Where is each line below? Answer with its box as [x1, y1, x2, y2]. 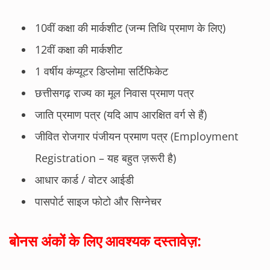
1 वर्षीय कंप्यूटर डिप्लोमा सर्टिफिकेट [35, 64, 168, 78]
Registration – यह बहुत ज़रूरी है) [35, 151, 176, 165]
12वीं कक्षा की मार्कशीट [35, 42, 122, 57]
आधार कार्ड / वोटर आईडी [35, 172, 134, 187]
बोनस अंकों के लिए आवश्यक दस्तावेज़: [9, 231, 201, 251]
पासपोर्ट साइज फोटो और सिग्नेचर [35, 194, 162, 209]
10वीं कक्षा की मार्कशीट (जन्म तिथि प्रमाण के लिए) [35, 20, 225, 35]
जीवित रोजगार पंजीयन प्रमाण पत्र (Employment [35, 129, 238, 143]
